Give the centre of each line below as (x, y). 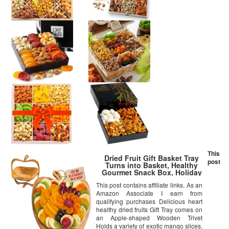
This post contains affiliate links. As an (149, 185)
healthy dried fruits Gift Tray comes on (149, 210)
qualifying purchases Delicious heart (149, 201)
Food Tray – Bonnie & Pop (152, 180)
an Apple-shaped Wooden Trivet (149, 218)
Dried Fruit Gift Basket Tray (152, 158)
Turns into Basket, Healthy (152, 165)
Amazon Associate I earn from (149, 193)
